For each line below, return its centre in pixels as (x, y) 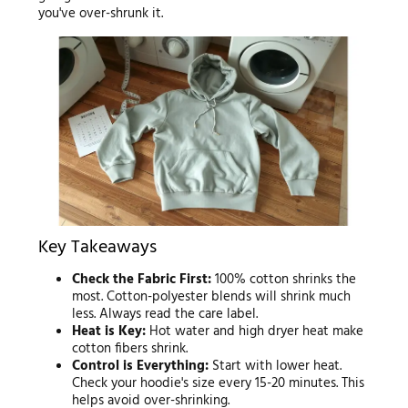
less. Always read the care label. (165, 315)
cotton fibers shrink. (130, 349)
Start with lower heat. (275, 367)
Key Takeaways (97, 248)
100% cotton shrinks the (284, 280)
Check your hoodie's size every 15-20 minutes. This (219, 384)
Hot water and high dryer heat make (255, 332)
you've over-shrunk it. (100, 14)
